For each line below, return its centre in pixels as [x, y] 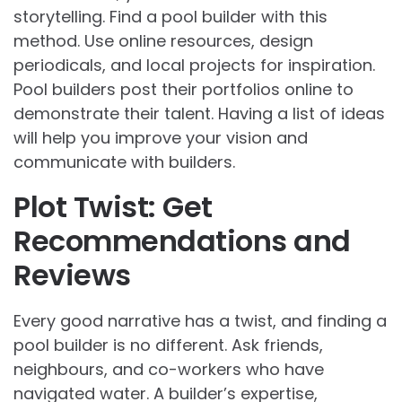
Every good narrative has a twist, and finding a [200, 321]
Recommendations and [182, 241]
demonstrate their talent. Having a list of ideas [199, 114]
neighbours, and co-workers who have [169, 370]
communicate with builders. [124, 162]
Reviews [72, 275]
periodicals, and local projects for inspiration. [194, 66]
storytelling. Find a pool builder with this [170, 17]
